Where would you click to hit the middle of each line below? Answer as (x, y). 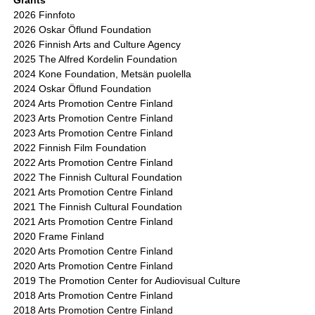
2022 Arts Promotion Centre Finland (94, 163)
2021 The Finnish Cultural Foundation (98, 207)
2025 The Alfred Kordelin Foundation (96, 59)
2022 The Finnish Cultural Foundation (98, 178)
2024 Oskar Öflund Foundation (83, 89)
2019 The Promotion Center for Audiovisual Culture (127, 281)
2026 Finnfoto (45, 15)
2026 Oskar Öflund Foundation (83, 30)
